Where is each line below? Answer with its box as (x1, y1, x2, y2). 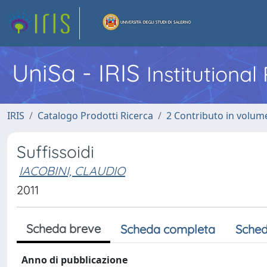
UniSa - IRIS (12, 58, 147, 88)
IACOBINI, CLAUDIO (19, 163, 125, 178)
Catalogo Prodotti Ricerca (38, 109, 153, 122)
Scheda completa (120, 222, 215, 237)
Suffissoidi (17, 141, 94, 162)
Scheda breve (26, 221, 101, 236)
